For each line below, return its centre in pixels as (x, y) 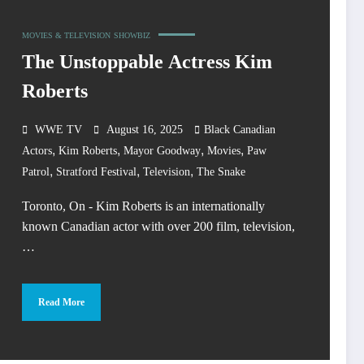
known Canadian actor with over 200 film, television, (158, 227)
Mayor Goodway (162, 151)
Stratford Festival (96, 172)
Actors (37, 151)
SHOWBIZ (132, 36)
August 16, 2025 (145, 130)
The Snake (221, 172)
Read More (61, 302)
